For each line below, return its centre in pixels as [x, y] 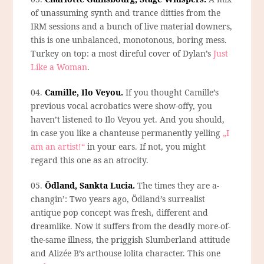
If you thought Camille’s [171, 93]
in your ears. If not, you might [146, 147]
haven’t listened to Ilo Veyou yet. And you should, [128, 120]
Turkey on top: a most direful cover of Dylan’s [122, 54]
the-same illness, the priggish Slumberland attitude [131, 240]
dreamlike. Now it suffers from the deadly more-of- [131, 226]
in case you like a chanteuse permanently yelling [127, 133]
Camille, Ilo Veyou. [84, 93]
